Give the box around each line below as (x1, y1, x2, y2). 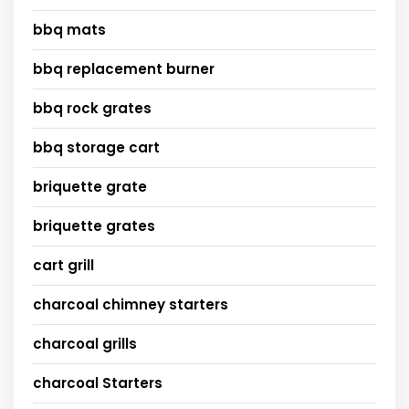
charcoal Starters (33, 372, 163, 393)
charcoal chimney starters (33, 294, 228, 314)
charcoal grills (33, 333, 137, 353)
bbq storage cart (33, 137, 160, 157)
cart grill (33, 255, 94, 275)
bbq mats (33, 19, 106, 39)
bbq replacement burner (33, 58, 215, 79)
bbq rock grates (33, 98, 152, 118)
